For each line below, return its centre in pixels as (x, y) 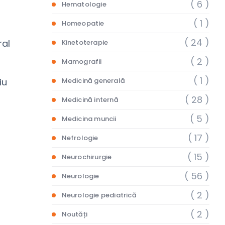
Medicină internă (90, 100)
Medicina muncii (89, 119)
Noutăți (75, 214)
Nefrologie (80, 138)
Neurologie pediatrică (99, 195)
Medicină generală (93, 81)
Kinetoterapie (85, 42)
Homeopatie (83, 23)
